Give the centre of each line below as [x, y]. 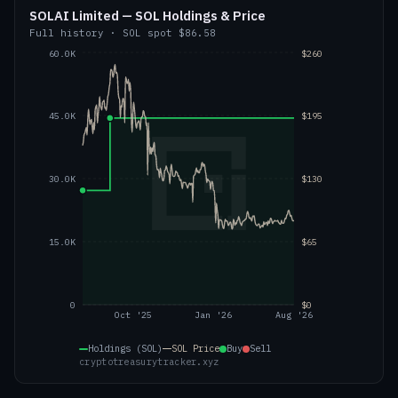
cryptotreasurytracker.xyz [149, 362]
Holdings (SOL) [125, 348]
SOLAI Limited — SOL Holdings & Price [147, 16]
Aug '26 [294, 315]
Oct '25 [134, 315]
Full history [67, 33]
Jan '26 [214, 315]
